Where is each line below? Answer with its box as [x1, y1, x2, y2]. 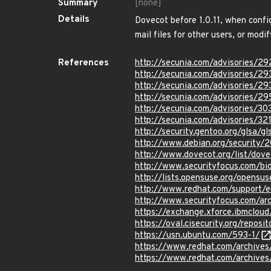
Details [58, 14, 90, 25]
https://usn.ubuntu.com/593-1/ [135, 230, 260, 241]
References [58, 57, 109, 69]
